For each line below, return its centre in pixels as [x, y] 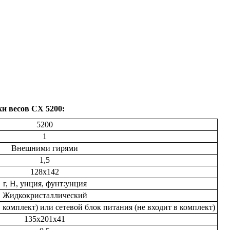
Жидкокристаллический [45, 195]
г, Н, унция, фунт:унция [45, 184]
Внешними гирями [45, 148]
